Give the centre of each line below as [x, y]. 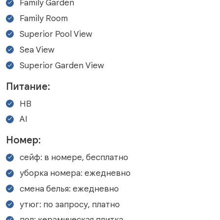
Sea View [37, 49]
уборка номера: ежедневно [75, 173]
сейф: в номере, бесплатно [74, 157]
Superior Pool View [56, 34]
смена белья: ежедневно [69, 188]
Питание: [28, 86]
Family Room [44, 18]
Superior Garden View [62, 65]
